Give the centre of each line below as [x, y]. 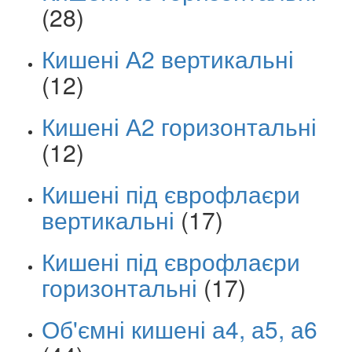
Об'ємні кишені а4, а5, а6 [180, 328]
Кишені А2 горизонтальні [179, 126]
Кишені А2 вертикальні [168, 58]
